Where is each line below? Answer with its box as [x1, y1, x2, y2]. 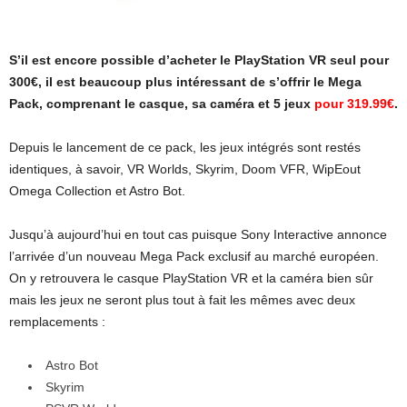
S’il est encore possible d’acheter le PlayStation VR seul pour [9, 52, 389, 67]
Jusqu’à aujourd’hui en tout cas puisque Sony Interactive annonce [9, 226, 387, 242]
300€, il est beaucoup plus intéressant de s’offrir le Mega [9, 74, 362, 89]
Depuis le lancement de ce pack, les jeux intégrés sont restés [9, 139, 361, 154]
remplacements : [9, 313, 105, 329]
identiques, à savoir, [9, 161, 127, 176]
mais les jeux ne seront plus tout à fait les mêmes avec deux [9, 292, 355, 307]
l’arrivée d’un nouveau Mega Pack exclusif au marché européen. [9, 248, 379, 263]
